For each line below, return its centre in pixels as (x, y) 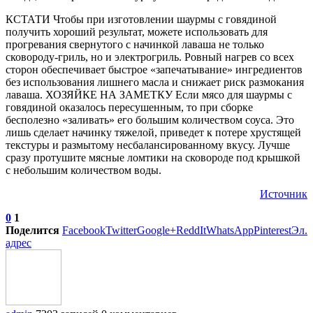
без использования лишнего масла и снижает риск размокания (155, 82)
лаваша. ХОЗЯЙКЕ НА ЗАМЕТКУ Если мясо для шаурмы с (149, 94)
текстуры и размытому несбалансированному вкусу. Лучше (148, 145)
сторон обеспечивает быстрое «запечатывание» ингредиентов (154, 69)
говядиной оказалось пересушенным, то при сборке (129, 107)
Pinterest (272, 230)
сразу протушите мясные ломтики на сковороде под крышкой (153, 157)
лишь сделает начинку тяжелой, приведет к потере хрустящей (153, 132)
